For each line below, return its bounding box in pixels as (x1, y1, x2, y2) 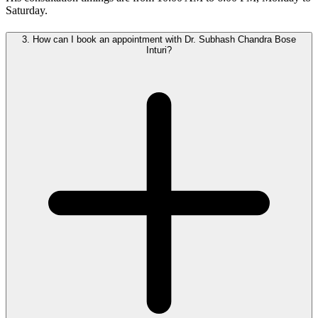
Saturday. (6, 4, 48, 17)
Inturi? (146, 44, 172, 55)
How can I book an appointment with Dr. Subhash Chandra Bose (30, 33, 296, 45)
